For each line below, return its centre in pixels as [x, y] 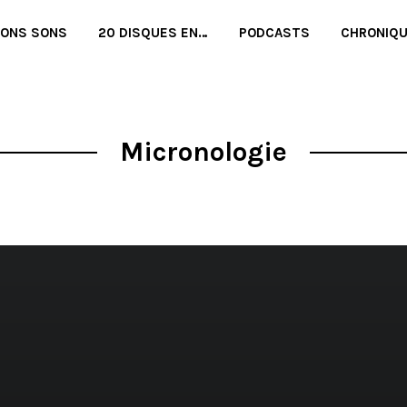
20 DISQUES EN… [153, 33]
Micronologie [203, 152]
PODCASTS [274, 33]
